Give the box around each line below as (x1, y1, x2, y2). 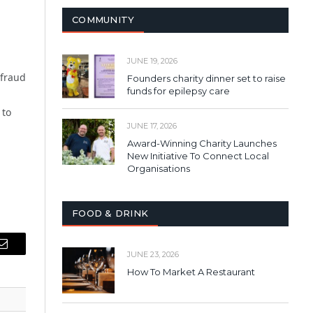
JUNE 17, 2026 (127, 121, 177, 131)
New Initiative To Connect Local (127, 150, 269, 162)
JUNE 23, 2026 (127, 249, 179, 260)
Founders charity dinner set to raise (127, 73, 286, 85)
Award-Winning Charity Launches (127, 138, 277, 150)
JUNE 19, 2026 (127, 56, 177, 66)
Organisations (127, 163, 190, 175)
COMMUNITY (72, 14, 135, 26)
